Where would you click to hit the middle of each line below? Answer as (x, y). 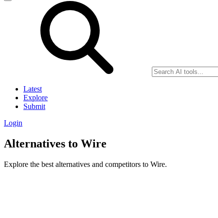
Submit (34, 106)
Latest (33, 89)
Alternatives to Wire (55, 143)
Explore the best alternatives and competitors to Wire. (85, 164)
